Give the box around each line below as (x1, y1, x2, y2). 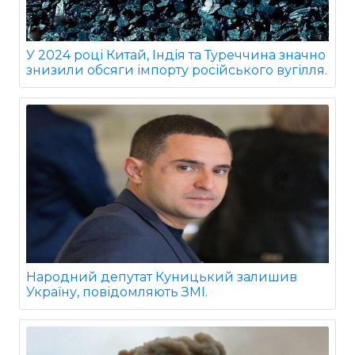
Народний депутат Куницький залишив (26, 269, 297, 284)
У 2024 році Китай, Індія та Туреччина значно (26, 48, 326, 63)
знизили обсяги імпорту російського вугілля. (26, 63, 327, 78)
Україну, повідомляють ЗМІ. (26, 284, 208, 300)
